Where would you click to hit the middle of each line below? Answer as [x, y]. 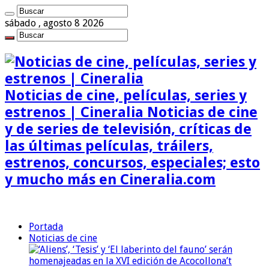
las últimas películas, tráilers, [109, 146]
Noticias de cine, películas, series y [126, 95]
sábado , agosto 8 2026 [54, 23]
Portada [46, 226]
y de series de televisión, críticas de [128, 129]
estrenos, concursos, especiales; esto [132, 162]
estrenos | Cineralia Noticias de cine [131, 112]
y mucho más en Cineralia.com [110, 179]
